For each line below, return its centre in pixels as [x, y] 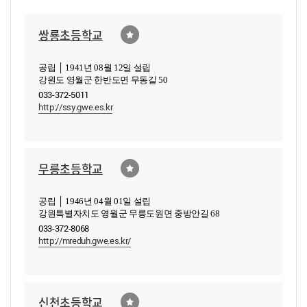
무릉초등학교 [71, 168]
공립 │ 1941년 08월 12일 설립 [95, 68]
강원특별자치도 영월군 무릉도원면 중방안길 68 [129, 214]
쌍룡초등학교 [71, 34]
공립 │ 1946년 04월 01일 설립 [95, 202]
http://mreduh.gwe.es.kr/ [85, 241]
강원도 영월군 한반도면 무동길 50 [103, 81]
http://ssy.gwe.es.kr [76, 107]
